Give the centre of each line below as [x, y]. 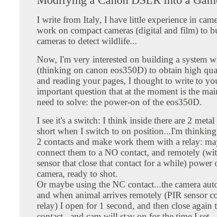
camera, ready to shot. [77, 173]
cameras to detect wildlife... [87, 41]
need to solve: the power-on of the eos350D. [119, 102]
